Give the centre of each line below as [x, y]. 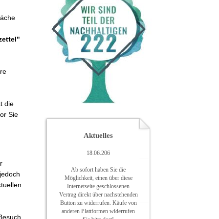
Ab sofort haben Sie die [98, 170]
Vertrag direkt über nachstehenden [98, 195]
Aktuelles [98, 135]
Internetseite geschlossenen [98, 186]
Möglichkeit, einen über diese [98, 178]
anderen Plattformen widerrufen [98, 211]
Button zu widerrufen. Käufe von [98, 203]
